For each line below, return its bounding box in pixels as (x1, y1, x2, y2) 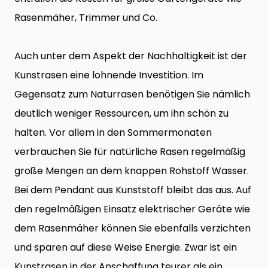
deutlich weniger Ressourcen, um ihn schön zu (14, 106, 229, 121)
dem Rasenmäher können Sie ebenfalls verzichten (14, 221, 251, 236)
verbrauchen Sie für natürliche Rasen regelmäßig (14, 145, 245, 159)
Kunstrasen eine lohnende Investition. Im (14, 68, 203, 83)
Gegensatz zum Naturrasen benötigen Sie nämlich (14, 87, 250, 102)
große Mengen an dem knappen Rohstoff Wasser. (14, 164, 249, 178)
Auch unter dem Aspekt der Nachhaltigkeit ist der (14, 49, 247, 63)
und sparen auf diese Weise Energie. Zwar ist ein (14, 240, 237, 255)
